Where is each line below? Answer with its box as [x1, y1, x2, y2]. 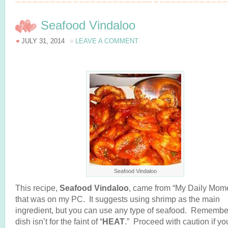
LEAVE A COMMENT [75, 37, 138, 45]
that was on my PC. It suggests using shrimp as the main [15, 194, 220, 204]
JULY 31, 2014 [21, 37, 65, 45]
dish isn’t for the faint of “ [15, 217, 102, 226]
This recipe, [15, 183, 60, 192]
